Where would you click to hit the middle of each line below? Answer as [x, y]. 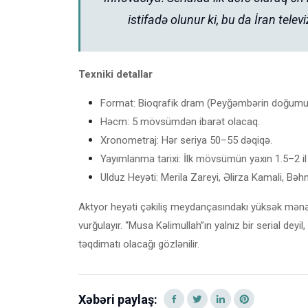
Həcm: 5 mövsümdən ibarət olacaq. [180, 121]
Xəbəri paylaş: [118, 299]
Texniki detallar [115, 74]
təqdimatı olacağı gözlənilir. [139, 244]
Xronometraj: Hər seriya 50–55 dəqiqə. [186, 140]
